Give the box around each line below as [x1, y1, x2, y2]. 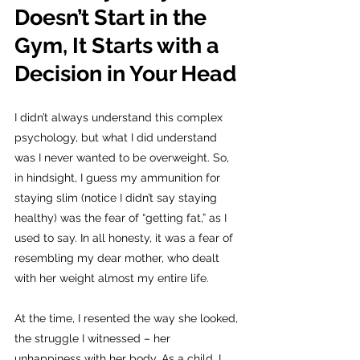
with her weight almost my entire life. [14, 272, 209, 285]
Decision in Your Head [14, 61, 236, 87]
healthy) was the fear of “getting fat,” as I [14, 211, 230, 225]
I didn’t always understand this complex [14, 111, 226, 125]
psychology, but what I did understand [14, 131, 220, 145]
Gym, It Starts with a [14, 33, 224, 59]
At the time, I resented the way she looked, [14, 312, 241, 325]
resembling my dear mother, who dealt [14, 252, 223, 265]
